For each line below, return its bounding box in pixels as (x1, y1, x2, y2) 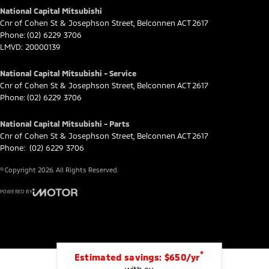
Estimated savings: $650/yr (74, 252, 200, 262)
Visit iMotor (55, 203, 97, 213)
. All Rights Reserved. (53, 166, 118, 174)
